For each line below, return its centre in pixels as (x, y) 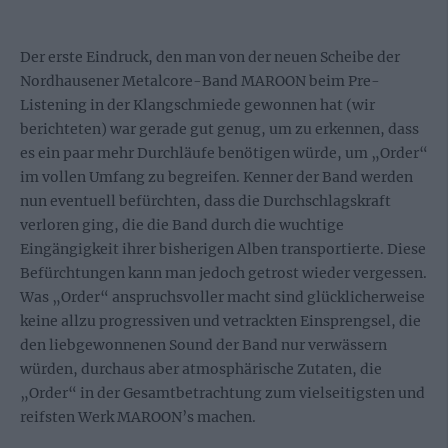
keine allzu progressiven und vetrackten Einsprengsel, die (220, 321)
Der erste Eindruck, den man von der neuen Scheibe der (210, 57)
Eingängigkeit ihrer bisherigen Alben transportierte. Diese (223, 249)
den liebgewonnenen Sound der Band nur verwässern (203, 345)
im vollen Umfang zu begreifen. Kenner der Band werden (216, 177)
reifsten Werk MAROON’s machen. (138, 417)
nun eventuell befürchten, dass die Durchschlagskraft (205, 201)
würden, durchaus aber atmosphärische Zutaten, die (201, 369)
